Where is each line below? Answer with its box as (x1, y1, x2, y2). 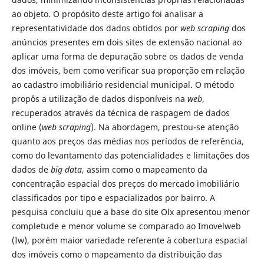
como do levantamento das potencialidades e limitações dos (11, 149, 250, 161)
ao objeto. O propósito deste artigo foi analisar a (11, 8, 203, 19)
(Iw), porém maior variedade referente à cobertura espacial (11, 234, 247, 246)
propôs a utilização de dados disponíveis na (11, 93, 187, 104)
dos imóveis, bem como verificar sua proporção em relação (11, 64, 245, 76)
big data (50, 163, 82, 175)
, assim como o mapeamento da (81, 163, 207, 175)
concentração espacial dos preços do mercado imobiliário (11, 177, 239, 189)
